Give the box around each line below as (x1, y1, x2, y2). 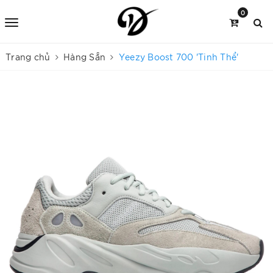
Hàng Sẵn (63, 51, 105, 62)
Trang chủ (5, 51, 51, 62)
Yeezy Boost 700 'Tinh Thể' (118, 51, 239, 62)
